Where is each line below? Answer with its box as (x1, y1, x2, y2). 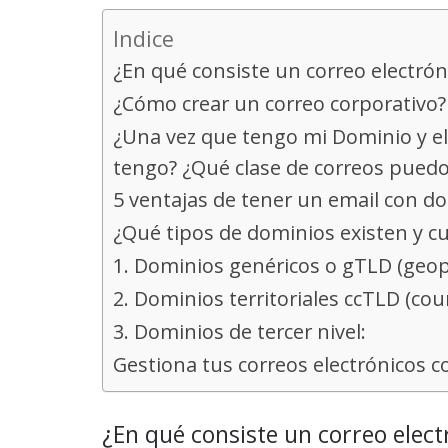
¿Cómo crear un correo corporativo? (113, 90, 446, 117)
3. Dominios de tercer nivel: (113, 318, 366, 345)
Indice (113, 23, 174, 53)
